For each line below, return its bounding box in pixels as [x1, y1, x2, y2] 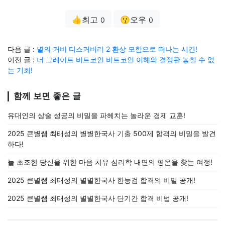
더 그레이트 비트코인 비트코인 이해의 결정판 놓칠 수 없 [37, 55, 214, 64]
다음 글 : [8, 44, 37, 53]
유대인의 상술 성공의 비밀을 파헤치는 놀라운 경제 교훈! [8, 110, 185, 120]
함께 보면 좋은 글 [14, 91, 81, 101]
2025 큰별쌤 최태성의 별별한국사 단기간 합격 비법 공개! [8, 193, 188, 202]
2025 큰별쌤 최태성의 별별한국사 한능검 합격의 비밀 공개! [8, 175, 195, 184]
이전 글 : [8, 55, 37, 64]
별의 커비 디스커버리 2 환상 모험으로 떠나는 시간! [37, 44, 197, 53]
